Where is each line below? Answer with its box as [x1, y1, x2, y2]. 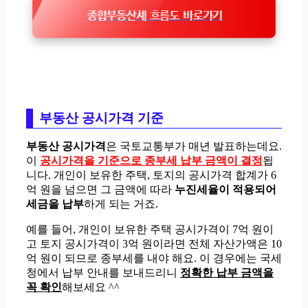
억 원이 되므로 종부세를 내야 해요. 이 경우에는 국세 [26, 252, 282, 264]
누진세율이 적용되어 [175, 183, 276, 195]
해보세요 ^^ [62, 280, 120, 293]
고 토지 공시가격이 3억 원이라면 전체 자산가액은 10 [26, 237, 282, 250]
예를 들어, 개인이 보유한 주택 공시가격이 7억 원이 [26, 223, 274, 235]
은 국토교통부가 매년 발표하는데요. [106, 140, 282, 152]
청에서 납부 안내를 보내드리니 [26, 266, 180, 278]
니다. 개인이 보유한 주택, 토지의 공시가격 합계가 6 [26, 168, 276, 181]
